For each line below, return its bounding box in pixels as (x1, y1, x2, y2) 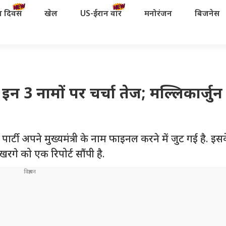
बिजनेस (194, 9, 219, 20)
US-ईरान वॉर (80, 9, 122, 20)
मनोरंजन (144, 9, 172, 20)
